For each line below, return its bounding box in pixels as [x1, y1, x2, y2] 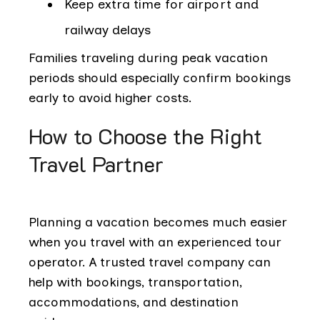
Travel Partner [29, 149, 164, 178]
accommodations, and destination [29, 294, 239, 310]
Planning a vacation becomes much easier [29, 214, 287, 230]
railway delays [64, 21, 151, 38]
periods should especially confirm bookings [29, 69, 291, 86]
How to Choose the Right [29, 121, 262, 150]
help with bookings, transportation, [29, 274, 242, 290]
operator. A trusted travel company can [29, 254, 271, 270]
